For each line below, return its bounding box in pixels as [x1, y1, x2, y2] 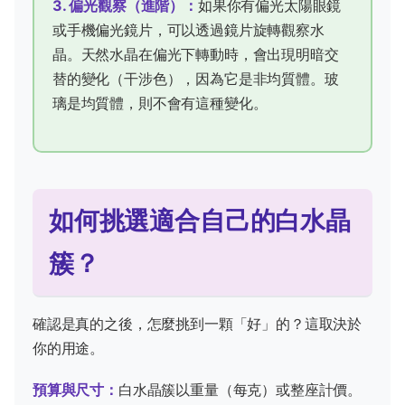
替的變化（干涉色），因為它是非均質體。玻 [52, 69, 339, 88]
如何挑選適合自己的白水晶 [49, 205, 351, 237]
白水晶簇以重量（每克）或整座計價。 [118, 381, 363, 400]
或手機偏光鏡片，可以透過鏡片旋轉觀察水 [52, 20, 325, 39]
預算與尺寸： [33, 381, 118, 400]
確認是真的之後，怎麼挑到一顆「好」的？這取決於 [33, 315, 363, 334]
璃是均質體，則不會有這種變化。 [52, 93, 268, 112]
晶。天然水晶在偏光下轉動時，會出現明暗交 [52, 44, 339, 63]
